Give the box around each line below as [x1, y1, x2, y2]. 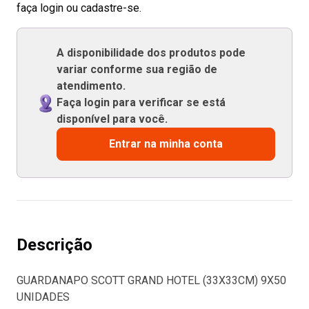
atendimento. [56, 79, 126, 92]
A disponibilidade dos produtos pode [56, 46, 246, 59]
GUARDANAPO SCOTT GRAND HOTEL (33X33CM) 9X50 [17, 274, 286, 287]
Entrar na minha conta [108, 137, 223, 150]
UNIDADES [17, 290, 70, 303]
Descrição [17, 235, 92, 255]
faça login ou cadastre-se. [17, 1, 141, 14]
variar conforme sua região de [56, 63, 217, 76]
